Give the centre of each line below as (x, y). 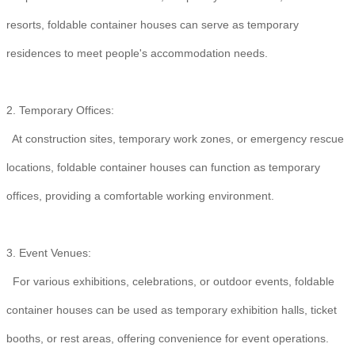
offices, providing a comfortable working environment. (143, 196)
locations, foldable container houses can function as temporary (163, 168)
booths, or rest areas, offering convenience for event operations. (171, 339)
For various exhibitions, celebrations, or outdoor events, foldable (170, 282)
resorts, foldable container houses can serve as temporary (153, 25)
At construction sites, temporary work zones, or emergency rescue (175, 139)
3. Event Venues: (52, 253)
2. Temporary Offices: (63, 111)
